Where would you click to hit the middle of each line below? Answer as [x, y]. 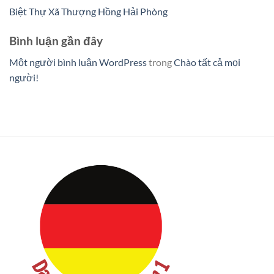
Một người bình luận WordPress [78, 62]
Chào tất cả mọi [207, 62]
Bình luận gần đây [56, 41]
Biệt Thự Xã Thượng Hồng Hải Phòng [88, 12]
